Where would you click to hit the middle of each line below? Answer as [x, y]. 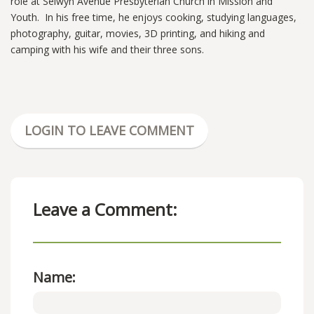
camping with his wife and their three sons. [110, 50]
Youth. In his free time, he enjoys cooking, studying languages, [153, 18]
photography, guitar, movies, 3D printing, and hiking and [138, 34]
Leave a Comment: [105, 210]
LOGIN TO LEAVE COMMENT [109, 131]
